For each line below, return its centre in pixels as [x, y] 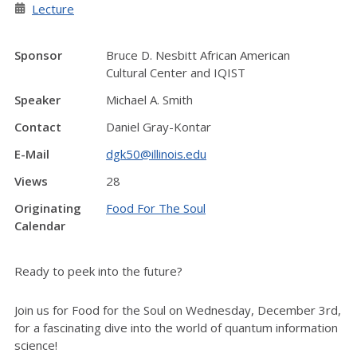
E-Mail [32, 154]
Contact [38, 127]
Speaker [37, 100]
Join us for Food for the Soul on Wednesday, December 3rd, [178, 310]
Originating [48, 208]
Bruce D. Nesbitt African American [198, 55]
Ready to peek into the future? [98, 271]
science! [36, 345]
